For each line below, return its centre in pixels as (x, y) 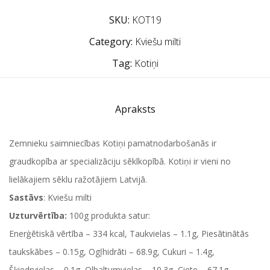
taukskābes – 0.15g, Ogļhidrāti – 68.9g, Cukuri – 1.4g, (112, 252)
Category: (111, 42)
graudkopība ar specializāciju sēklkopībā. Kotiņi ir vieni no (120, 161)
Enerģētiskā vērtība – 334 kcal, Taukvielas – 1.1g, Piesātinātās (129, 234)
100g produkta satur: (110, 215)
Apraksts (135, 109)
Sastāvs (26, 197)
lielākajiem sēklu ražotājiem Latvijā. (78, 179)
